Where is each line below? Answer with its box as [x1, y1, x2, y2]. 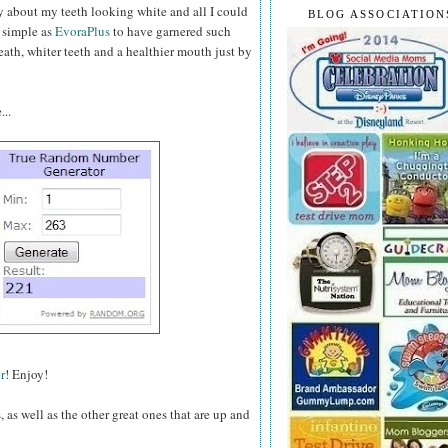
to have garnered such [110, 22, 231, 41]
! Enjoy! [5, 365, 48, 384]
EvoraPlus [55, 22, 110, 41]
